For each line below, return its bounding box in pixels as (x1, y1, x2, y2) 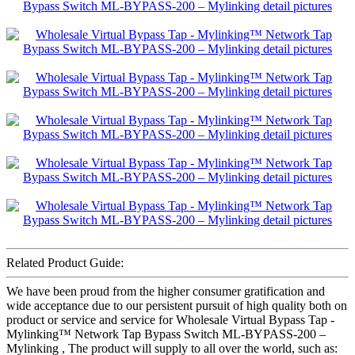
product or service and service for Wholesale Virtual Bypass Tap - (6, 312, 334, 326)
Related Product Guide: (6, 255, 124, 269)
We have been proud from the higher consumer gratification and (6, 284, 325, 298)
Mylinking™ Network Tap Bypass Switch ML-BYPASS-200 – (6, 326, 326, 341)
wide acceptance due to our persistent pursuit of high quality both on (6, 298, 347, 312)
